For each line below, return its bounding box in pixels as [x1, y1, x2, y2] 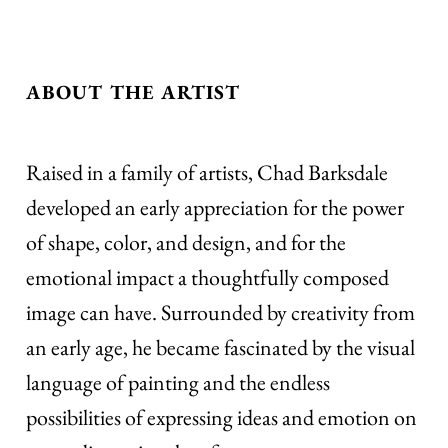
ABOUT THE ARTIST [26, 79, 241, 106]
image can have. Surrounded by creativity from [26, 297, 416, 327]
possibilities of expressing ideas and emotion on [26, 402, 418, 432]
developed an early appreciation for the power [26, 192, 405, 222]
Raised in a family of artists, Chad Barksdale [26, 157, 389, 187]
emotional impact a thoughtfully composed [26, 262, 390, 292]
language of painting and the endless [26, 367, 331, 397]
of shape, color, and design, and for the [26, 227, 347, 257]
